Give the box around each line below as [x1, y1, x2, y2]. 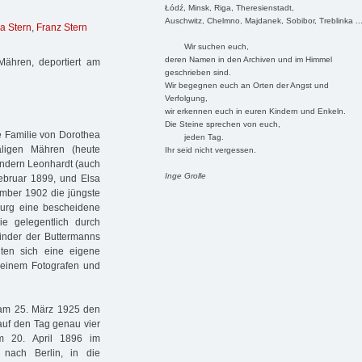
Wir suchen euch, [164, 41, 249, 51]
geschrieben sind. [164, 67, 231, 77]
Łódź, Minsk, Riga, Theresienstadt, [164, 2, 294, 12]
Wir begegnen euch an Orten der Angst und [164, 80, 329, 90]
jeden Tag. [164, 132, 224, 141]
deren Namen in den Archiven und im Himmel [164, 54, 332, 64]
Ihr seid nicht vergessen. [164, 145, 256, 154]
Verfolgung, [164, 93, 208, 103]
